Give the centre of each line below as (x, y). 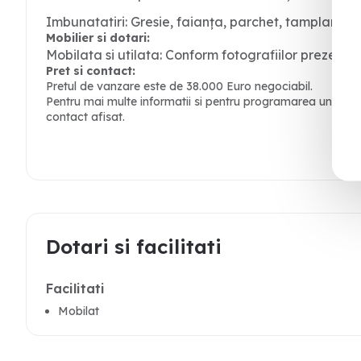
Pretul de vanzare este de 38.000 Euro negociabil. (179, 86)
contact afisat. (85, 117)
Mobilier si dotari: (98, 38)
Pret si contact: (91, 71)
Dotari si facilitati (134, 247)
